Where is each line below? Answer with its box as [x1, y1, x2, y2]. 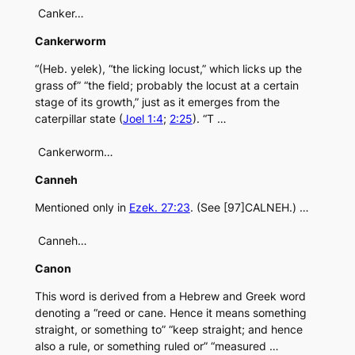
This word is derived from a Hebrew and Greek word [34, 289, 306, 303]
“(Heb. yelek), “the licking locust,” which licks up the [34, 62, 302, 76]
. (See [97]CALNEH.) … [189, 200, 309, 215]
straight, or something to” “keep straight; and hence [34, 323, 303, 337]
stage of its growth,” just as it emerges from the [34, 95, 280, 109]
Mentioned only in [34, 200, 129, 215]
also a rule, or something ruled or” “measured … [34, 339, 279, 353]
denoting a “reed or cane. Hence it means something [34, 306, 307, 320]
